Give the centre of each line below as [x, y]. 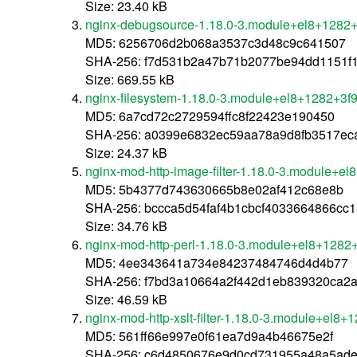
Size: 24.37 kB [127, 152]
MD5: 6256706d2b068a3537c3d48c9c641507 [216, 42]
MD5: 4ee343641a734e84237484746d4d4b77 [217, 262]
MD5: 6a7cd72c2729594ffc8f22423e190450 [210, 116]
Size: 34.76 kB [127, 226]
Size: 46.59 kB [127, 299]
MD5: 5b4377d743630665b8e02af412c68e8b [215, 189]
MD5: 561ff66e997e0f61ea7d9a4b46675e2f [210, 335]
